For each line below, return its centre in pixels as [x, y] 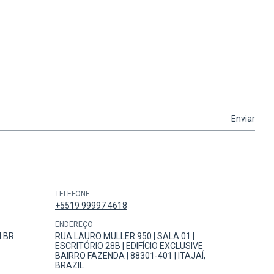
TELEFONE [72, 194]
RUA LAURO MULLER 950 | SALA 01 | [125, 236]
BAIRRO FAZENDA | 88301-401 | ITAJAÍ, [130, 256]
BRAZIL [69, 266]
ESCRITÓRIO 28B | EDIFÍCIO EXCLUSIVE [129, 246]
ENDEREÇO [74, 225]
